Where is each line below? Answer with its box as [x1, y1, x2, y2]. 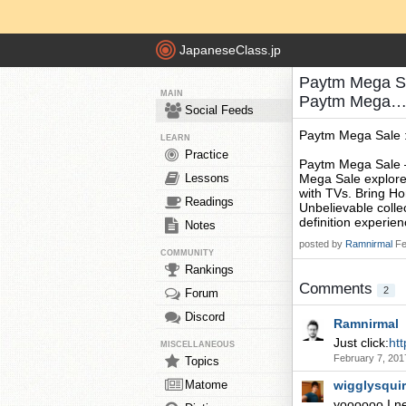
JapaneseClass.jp [179, 43, 281, 58]
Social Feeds [185, 103, 254, 117]
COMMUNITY [160, 248, 214, 257]
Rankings [185, 263, 234, 276]
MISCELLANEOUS [160, 340, 235, 349]
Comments [299, 280, 377, 297]
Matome [185, 378, 227, 391]
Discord [185, 310, 225, 324]
